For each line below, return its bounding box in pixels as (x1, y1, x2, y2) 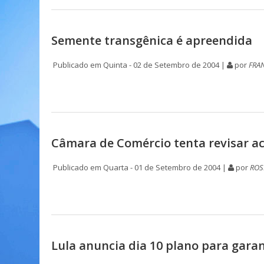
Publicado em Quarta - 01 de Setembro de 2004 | (51, 162, 228, 173)
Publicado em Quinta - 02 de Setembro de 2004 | (51, 60, 227, 70)
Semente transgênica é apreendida (51, 32, 252, 48)
